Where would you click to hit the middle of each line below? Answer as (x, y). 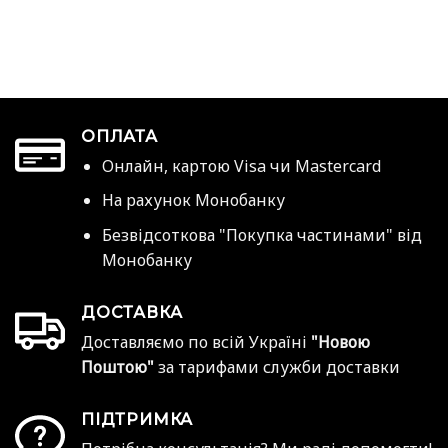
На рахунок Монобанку (193, 200)
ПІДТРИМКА (137, 419)
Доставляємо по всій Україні (196, 341)
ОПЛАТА (119, 136)
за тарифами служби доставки (277, 366)
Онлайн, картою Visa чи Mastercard (241, 165)
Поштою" (117, 366)
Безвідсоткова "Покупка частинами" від (261, 234)
